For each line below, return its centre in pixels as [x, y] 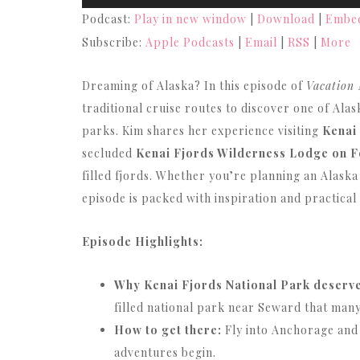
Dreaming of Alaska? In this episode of [194, 86]
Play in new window [190, 19]
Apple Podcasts [190, 43]
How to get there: [168, 330]
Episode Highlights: [143, 242]
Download [286, 19]
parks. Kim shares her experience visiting [202, 131]
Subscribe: [114, 43]
